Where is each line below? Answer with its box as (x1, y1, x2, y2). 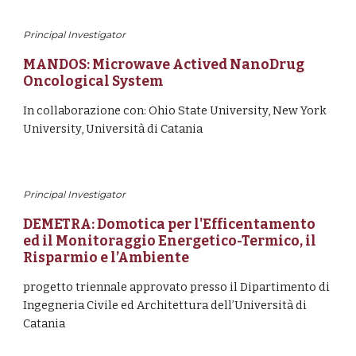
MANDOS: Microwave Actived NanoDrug (23, 56, 305, 73)
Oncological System (23, 73, 166, 90)
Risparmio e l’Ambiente (23, 250, 190, 266)
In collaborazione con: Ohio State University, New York (23, 103, 327, 118)
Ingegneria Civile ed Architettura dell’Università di (23, 298, 308, 312)
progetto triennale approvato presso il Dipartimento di (23, 280, 331, 294)
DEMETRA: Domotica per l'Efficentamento (23, 216, 316, 233)
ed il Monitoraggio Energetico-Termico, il (23, 233, 317, 250)
